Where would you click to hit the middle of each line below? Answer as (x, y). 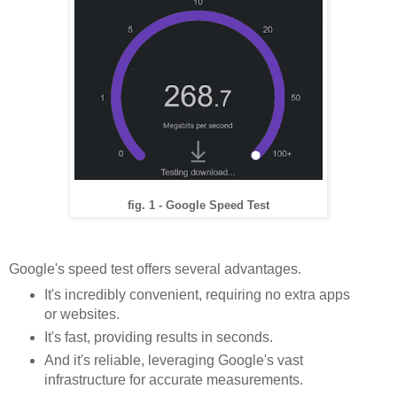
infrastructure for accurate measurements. (175, 379)
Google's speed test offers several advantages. (157, 269)
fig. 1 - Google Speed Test (198, 205)
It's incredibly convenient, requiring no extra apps (197, 294)
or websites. (83, 314)
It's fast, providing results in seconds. (160, 337)
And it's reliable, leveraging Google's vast (173, 360)
